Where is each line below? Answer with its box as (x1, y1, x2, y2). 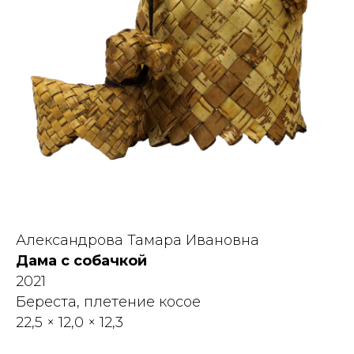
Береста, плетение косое (16, 293, 201, 311)
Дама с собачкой (16, 252, 147, 270)
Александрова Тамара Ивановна (16, 232, 259, 250)
